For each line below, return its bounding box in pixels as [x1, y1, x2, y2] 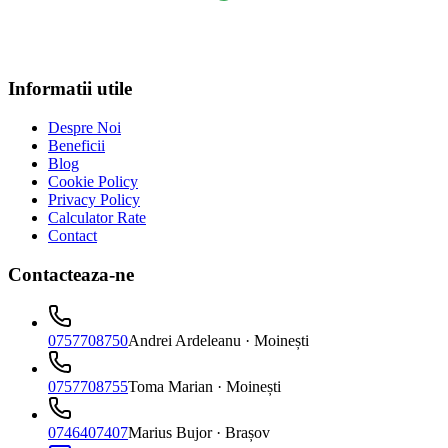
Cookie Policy [48, 172, 138, 190]
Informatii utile [8, 78, 132, 100]
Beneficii [48, 136, 105, 154]
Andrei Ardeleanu [128, 332, 245, 350]
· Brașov [216, 424, 270, 442]
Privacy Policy [48, 190, 140, 208]
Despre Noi [48, 118, 121, 136]
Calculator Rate [48, 208, 146, 226]
